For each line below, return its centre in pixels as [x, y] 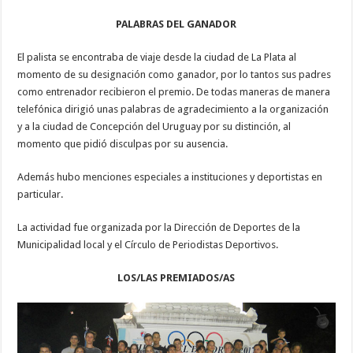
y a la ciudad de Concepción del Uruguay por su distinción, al [154, 126]
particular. [41, 194]
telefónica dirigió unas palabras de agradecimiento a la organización [173, 109]
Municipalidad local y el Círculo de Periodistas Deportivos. [148, 244]
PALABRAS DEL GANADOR [176, 24]
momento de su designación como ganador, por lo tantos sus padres [175, 74]
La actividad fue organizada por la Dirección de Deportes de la [159, 227]
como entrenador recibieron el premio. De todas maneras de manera [174, 91]
